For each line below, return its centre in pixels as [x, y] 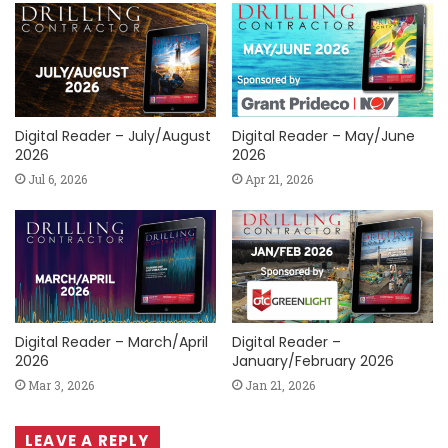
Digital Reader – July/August [113, 135]
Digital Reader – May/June [323, 135]
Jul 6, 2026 [57, 178]
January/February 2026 [313, 360]
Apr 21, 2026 [279, 178]
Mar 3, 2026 [61, 384]
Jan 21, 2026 [280, 384]
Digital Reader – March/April [111, 341]
